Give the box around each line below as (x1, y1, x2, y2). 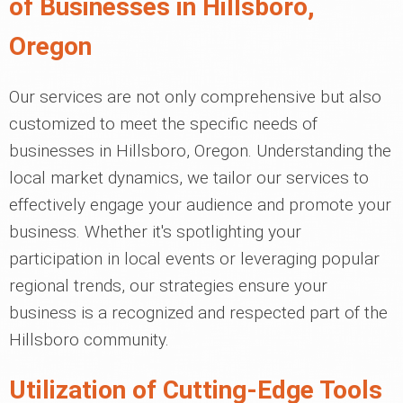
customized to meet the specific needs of (9, 113, 318, 134)
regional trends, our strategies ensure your (9, 275, 327, 296)
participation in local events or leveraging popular (9, 248, 380, 269)
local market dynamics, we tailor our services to (9, 167, 369, 188)
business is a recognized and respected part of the (9, 302, 388, 323)
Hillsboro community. (9, 329, 169, 350)
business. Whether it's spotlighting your (9, 221, 301, 242)
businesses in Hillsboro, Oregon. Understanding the (9, 140, 391, 161)
